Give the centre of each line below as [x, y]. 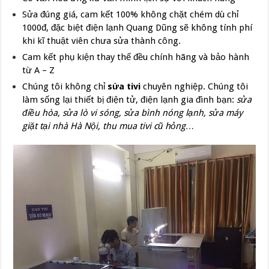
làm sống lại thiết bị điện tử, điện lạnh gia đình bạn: [130, 99]
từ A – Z [39, 70]
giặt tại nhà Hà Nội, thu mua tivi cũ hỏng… [109, 126]
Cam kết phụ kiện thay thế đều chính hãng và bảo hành [136, 57]
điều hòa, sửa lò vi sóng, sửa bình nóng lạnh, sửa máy [133, 113]
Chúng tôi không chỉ [65, 86]
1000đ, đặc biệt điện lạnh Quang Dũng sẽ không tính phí [138, 27]
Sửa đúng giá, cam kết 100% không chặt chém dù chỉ [131, 14]
